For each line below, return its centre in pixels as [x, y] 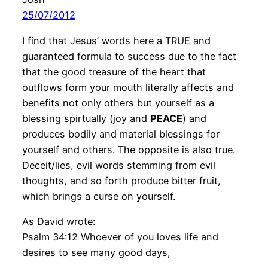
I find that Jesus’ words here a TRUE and [116, 40]
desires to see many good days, [96, 252]
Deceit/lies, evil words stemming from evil [118, 165]
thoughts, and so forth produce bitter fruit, [121, 180]
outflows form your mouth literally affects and [128, 87]
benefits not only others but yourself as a [118, 103]
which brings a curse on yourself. [98, 196]
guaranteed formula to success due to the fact [129, 56]
